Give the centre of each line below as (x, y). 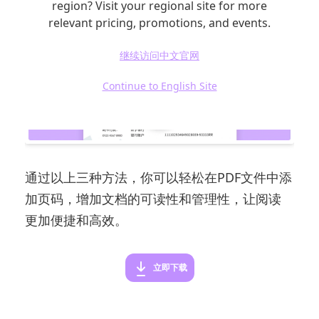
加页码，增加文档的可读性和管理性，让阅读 (153, 199)
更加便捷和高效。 (77, 220)
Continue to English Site (159, 86)
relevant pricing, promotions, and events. (159, 23)
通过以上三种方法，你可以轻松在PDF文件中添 (159, 178)
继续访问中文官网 (159, 55)
